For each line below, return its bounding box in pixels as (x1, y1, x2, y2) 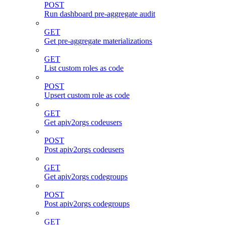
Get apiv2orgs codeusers (44, 118, 122, 127)
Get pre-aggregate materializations (44, 36, 152, 45)
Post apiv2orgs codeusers (44, 145, 124, 154)
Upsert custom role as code (44, 90, 130, 99)
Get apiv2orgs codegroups (44, 172, 128, 181)
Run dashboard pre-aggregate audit (44, 9, 155, 18)
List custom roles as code (44, 63, 124, 72)
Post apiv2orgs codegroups (44, 199, 130, 208)
